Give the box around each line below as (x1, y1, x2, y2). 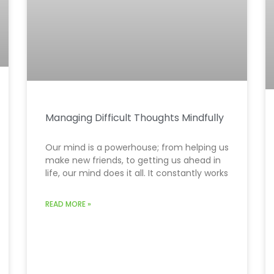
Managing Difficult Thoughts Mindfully (45, 110, 224, 125)
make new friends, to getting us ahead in (45, 154, 221, 166)
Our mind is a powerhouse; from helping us (45, 141, 229, 154)
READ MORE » (45, 198, 91, 209)
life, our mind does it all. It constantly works (45, 166, 228, 179)
